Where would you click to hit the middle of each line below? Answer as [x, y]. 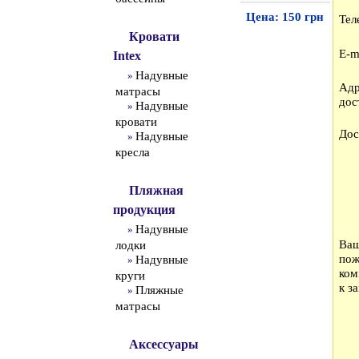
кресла [132, 152]
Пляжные [159, 290]
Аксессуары [163, 344]
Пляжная [156, 190]
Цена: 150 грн [285, 17]
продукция [144, 210]
